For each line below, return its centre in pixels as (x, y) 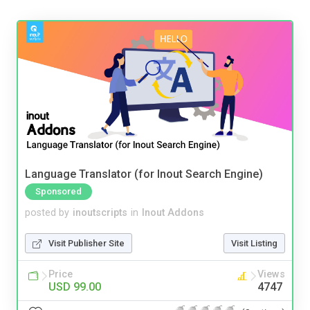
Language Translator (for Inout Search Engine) (144, 174)
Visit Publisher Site (86, 243)
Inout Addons (173, 212)
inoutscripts (100, 212)
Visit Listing (254, 243)
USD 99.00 (75, 286)
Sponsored (58, 191)
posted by (47, 212)
